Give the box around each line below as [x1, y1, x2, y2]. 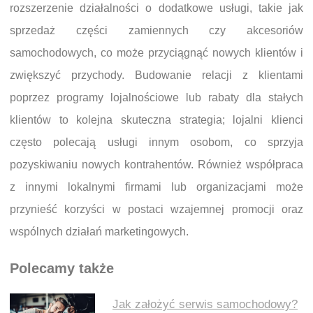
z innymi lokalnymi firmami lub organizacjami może [10, 181, 303, 194]
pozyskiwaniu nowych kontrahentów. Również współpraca [10, 159, 303, 171]
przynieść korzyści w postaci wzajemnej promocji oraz [10, 203, 303, 216]
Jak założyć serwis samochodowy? [112, 298, 298, 311]
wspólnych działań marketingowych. [10, 226, 189, 238]
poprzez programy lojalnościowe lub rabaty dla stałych [10, 92, 303, 104]
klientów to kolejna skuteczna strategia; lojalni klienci [10, 114, 303, 126]
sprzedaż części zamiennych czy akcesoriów [10, 24, 303, 37]
